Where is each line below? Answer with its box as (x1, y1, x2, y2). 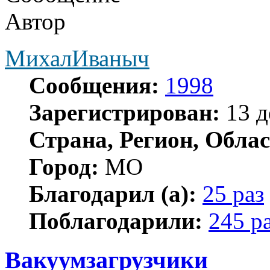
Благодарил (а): (29, 180, 196, 207)
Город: (29, 153, 99, 180)
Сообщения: (29, 72, 159, 98)
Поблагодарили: (29, 207, 202, 234)
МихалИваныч (5, 45, 149, 71)
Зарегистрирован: (29, 99, 220, 125)
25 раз (202, 180, 264, 207)
